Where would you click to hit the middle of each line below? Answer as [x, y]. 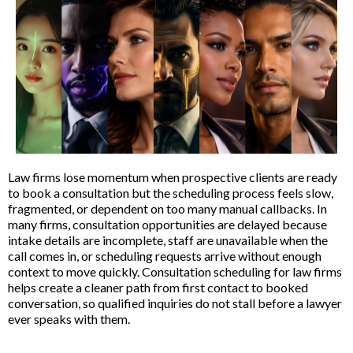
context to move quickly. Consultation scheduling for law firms [175, 272]
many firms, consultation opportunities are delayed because [167, 225]
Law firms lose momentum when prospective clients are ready [173, 177]
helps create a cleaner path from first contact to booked [158, 288]
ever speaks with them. [69, 319]
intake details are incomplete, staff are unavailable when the [168, 240]
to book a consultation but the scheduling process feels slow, [171, 193]
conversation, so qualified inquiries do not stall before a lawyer [175, 303]
